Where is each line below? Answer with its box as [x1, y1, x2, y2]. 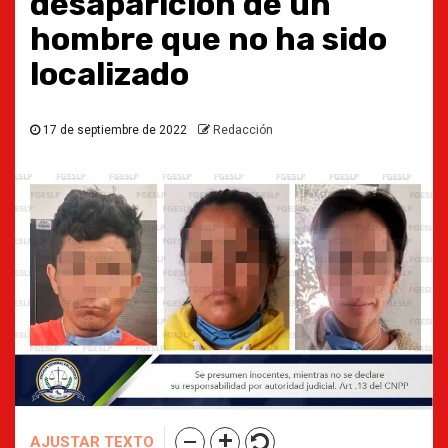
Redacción [213, 123, 273, 137]
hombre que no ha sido [30, 20, 387, 58]
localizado [30, 55, 189, 93]
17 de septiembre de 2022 [40, 123, 190, 137]
